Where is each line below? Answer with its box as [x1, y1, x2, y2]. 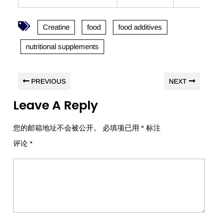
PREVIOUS [29, 77, 66, 86]
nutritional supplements [26, 42, 99, 51]
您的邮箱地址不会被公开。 [13, 124, 101, 132]
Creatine [43, 23, 70, 32]
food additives [118, 23, 162, 32]
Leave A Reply [13, 97, 98, 114]
